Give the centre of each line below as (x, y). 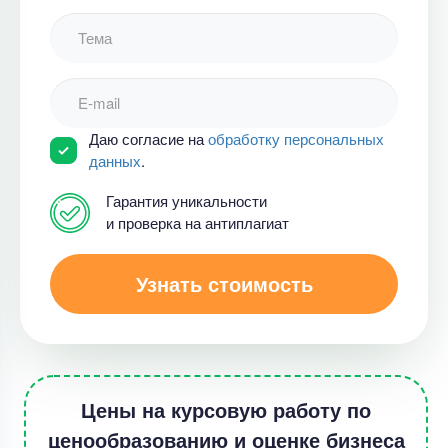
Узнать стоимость (224, 283)
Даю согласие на (148, 138)
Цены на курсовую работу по (226, 409)
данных (115, 160)
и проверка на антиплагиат (197, 222)
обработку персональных (296, 138)
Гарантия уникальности (186, 200)
